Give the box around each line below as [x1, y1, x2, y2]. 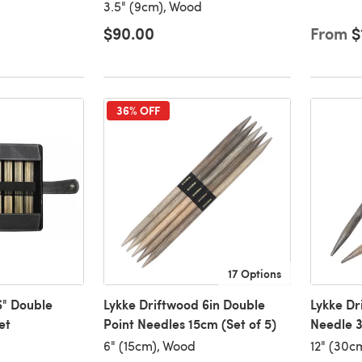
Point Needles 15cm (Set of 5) [103, 314, 276, 334]
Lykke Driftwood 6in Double [103, 295, 265, 314]
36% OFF [116, 102, 160, 119]
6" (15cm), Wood [103, 337, 196, 355]
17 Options [227, 265, 281, 282]
